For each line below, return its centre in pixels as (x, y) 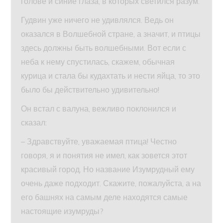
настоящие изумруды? (62, 211)
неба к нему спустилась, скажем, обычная (98, 62)
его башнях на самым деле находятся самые (105, 197)
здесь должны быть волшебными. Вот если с (104, 48)
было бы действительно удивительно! (90, 90)
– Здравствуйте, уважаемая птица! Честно (99, 142)
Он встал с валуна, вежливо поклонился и (99, 109)
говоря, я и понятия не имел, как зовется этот (104, 156)
